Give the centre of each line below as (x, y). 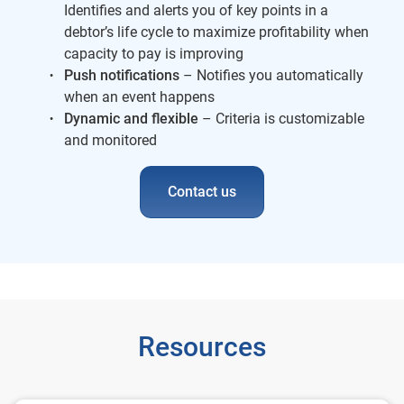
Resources (202, 346)
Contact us (202, 191)
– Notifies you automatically (271, 75)
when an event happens (141, 96)
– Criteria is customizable (281, 118)
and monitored (110, 140)
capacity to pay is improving (156, 53)
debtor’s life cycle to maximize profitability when (216, 32)
